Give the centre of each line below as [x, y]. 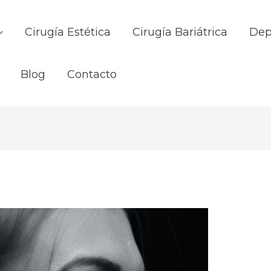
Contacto [92, 74]
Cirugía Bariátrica [180, 32]
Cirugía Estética [68, 32]
